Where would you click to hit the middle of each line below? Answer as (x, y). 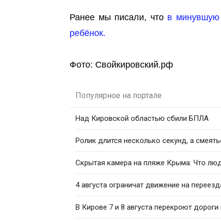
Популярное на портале (119, 95)
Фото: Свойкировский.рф (121, 65)
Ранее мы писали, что (119, 17)
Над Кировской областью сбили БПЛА (142, 118)
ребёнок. (88, 33)
